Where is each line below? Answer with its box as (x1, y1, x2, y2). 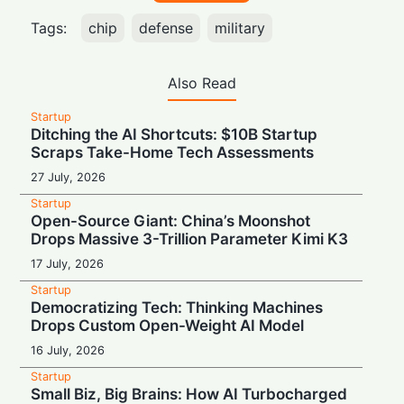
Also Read (168, 74, 236, 93)
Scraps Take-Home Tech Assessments (31, 143, 315, 162)
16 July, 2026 (31, 344, 106, 358)
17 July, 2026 (31, 257, 105, 271)
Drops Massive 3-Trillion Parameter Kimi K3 (31, 230, 349, 249)
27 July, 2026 (31, 170, 106, 185)
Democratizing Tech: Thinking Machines (31, 298, 324, 317)
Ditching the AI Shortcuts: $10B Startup (31, 125, 318, 144)
